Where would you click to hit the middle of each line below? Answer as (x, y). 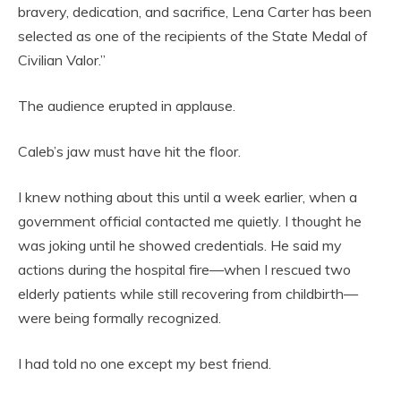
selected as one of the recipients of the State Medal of (193, 36)
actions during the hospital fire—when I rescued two (184, 270)
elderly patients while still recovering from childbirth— (188, 294)
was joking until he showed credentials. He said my (180, 246)
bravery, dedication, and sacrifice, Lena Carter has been (195, 12)
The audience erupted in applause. (127, 106)
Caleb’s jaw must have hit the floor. (129, 152)
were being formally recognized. (119, 318)
